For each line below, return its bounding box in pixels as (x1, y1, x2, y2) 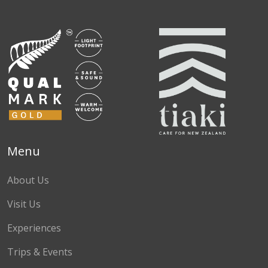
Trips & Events (7, 245, 72, 258)
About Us (7, 173, 49, 187)
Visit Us (7, 197, 41, 211)
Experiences (7, 221, 61, 234)
